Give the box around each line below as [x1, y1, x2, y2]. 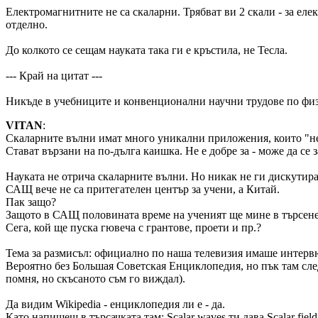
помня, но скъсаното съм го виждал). [6, 273, 185, 285]
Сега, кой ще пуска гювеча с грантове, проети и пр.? [6, 221, 261, 234]
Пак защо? [6, 196, 56, 208]
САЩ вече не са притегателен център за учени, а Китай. [6, 183, 280, 195]
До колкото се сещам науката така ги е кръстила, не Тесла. [6, 44, 287, 56]
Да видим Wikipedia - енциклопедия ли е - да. [6, 298, 225, 310]
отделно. [6, 18, 48, 31]
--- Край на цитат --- [6, 70, 102, 82]
